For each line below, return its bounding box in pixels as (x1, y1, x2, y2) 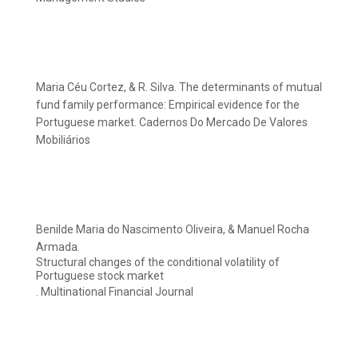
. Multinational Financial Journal (36, 285, 193, 299)
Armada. (36, 241, 80, 254)
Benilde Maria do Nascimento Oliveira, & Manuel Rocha (36, 223, 309, 237)
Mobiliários (36, 133, 90, 147)
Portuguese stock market (36, 269, 164, 283)
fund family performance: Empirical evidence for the (36, 98, 300, 112)
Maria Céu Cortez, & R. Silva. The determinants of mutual (36, 81, 322, 94)
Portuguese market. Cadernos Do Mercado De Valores (36, 116, 308, 129)
